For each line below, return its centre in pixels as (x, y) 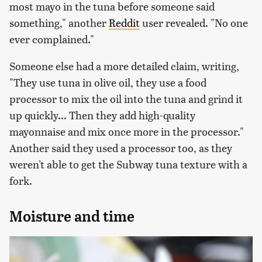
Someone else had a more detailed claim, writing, (124, 65)
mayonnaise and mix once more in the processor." (127, 131)
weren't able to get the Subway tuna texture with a (128, 164)
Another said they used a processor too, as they (121, 147)
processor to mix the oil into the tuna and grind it (126, 98)
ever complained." (52, 39)
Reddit (124, 22)
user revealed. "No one (194, 22)
